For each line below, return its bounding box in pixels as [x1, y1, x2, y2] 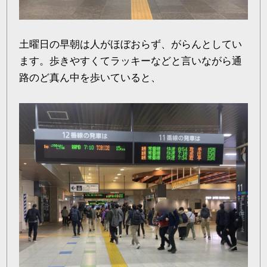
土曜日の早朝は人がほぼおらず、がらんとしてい [19, 39, 243, 51]
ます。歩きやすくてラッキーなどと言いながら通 [19, 55, 243, 67]
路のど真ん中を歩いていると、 [19, 72, 162, 84]
